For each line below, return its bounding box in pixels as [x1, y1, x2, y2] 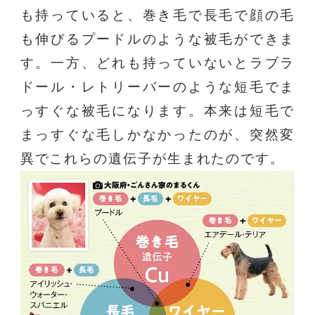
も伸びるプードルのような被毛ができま [20, 31, 295, 46]
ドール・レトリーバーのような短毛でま [20, 79, 295, 94]
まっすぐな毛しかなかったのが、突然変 [20, 127, 295, 142]
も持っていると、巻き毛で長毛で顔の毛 [20, 7, 295, 22]
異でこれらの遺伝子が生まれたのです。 [20, 150, 285, 166]
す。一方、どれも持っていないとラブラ [20, 55, 295, 70]
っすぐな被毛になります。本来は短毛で [20, 103, 295, 118]
